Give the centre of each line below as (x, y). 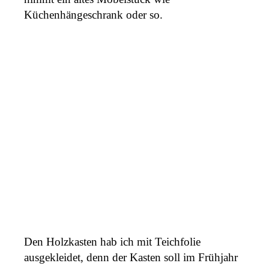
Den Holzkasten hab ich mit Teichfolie (112, 242)
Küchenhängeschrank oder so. (93, 14)
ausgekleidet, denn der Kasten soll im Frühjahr (131, 258)
